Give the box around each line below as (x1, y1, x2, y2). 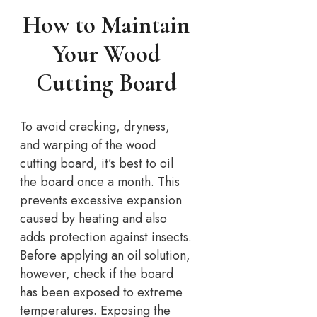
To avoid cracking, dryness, (20, 117, 170, 137)
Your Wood (52, 39, 161, 69)
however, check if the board (20, 265, 173, 284)
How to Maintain (23, 10, 190, 40)
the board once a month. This (20, 173, 180, 192)
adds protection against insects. (20, 228, 192, 247)
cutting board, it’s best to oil (20, 154, 173, 173)
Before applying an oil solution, (20, 246, 190, 265)
